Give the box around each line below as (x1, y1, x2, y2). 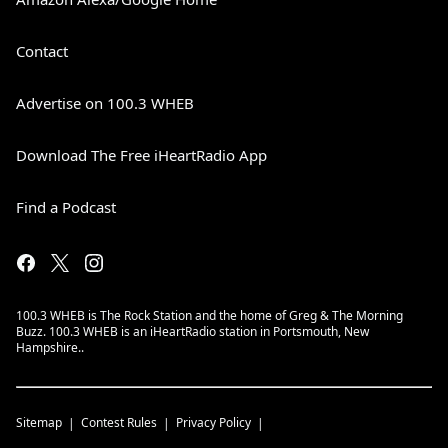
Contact (16, 41, 68, 61)
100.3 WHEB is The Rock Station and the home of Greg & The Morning (16, 307, 403, 324)
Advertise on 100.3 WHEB (16, 93, 194, 113)
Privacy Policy (176, 414, 251, 431)
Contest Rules (81, 414, 157, 431)
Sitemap (16, 414, 62, 431)
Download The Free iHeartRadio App (16, 145, 267, 165)
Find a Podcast (16, 197, 116, 217)
